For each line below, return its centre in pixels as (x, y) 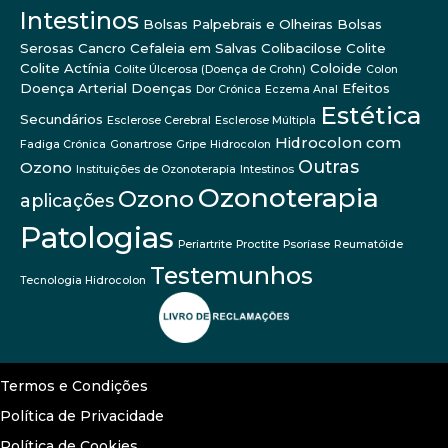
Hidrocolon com (338, 142)
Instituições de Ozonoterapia (156, 169)
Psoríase (306, 244)
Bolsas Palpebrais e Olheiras (238, 23)
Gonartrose (141, 144)
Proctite (257, 244)
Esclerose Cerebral (159, 120)
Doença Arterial (73, 87)
